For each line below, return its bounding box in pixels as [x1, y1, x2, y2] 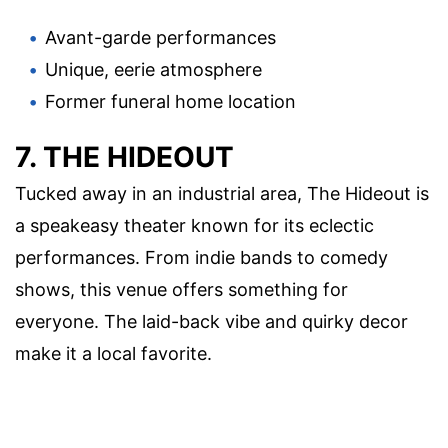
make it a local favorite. [15, 343, 212, 365]
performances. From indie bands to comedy [15, 247, 388, 269]
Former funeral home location [45, 91, 296, 113]
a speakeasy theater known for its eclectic [15, 215, 374, 237]
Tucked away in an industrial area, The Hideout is [15, 183, 429, 205]
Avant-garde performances [45, 27, 276, 49]
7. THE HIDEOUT [15, 140, 234, 175]
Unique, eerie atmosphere [45, 59, 262, 81]
